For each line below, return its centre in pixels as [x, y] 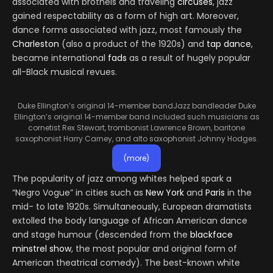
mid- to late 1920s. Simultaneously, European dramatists [132, 207]
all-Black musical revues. [65, 72]
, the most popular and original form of [154, 249]
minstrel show [42, 249]
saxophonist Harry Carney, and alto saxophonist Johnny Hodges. [136, 139]
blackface [211, 235]
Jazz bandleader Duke [214, 106]
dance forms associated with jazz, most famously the [127, 30]
